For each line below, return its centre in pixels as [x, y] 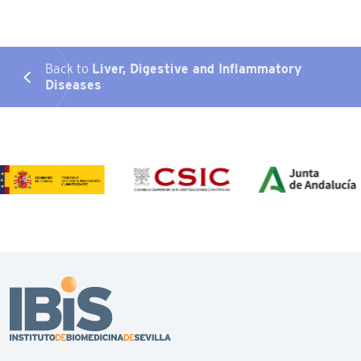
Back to [68, 68]
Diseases [73, 85]
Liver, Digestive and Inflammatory [196, 68]
